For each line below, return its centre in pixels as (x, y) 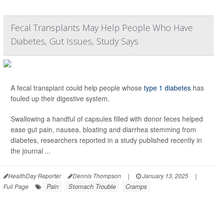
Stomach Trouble (92, 186)
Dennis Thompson (97, 176)
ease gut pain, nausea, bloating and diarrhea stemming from (103, 130)
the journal (28, 151)
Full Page (16, 186)
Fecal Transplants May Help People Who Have (102, 28)
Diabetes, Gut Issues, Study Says (75, 41)
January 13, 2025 (165, 176)
